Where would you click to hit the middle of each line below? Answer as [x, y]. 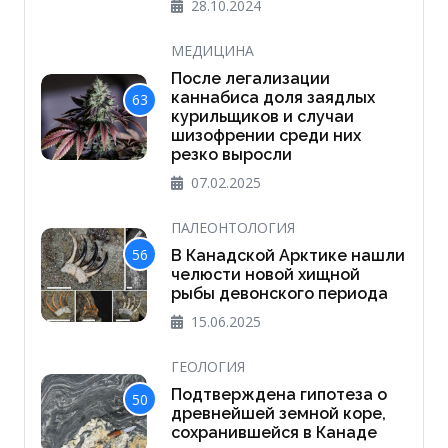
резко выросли [231, 155]
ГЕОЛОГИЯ [207, 367]
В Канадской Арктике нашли [287, 256]
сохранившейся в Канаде [273, 433]
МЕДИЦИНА [212, 51]
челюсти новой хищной [265, 275]
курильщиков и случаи [262, 117]
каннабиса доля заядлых [272, 98]
